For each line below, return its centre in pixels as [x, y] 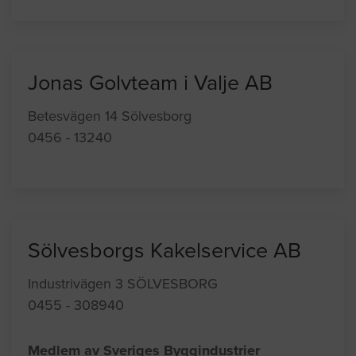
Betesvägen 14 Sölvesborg [110, 116]
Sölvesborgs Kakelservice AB [164, 251]
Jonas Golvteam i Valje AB [150, 83]
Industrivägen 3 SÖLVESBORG [123, 284]
